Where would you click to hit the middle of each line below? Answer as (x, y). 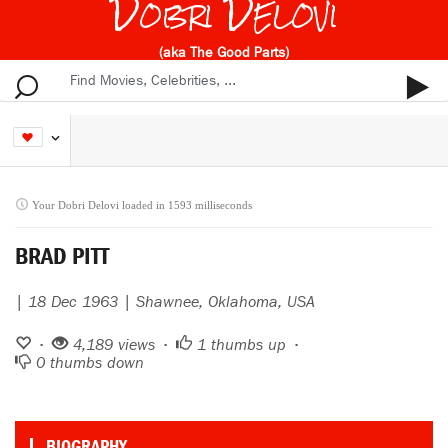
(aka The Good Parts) (224, 52)
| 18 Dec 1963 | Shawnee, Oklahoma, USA (165, 302)
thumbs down (94, 363)
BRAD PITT (62, 256)
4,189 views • (122, 345)
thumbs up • (254, 345)
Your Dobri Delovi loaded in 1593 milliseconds (142, 205)
